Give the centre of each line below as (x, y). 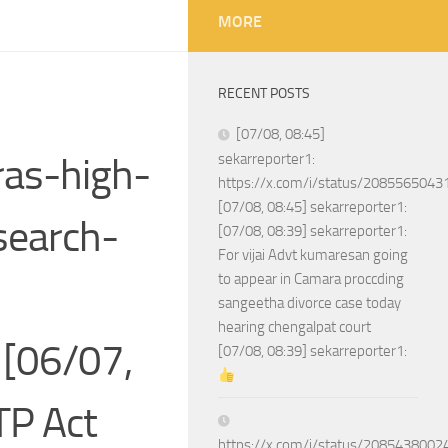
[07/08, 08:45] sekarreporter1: (312, 207)
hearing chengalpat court (294, 327)
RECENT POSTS (264, 93)
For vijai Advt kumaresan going (313, 255)
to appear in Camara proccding (311, 279)
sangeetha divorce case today (309, 303)
